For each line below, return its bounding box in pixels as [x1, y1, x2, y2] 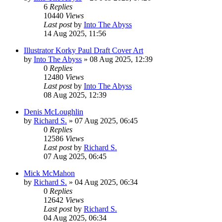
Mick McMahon [24, 168, 75, 177]
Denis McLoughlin [24, 107, 83, 116]
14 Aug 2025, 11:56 [44, 29, 106, 38]
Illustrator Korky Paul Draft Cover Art [24, 46, 143, 55]
